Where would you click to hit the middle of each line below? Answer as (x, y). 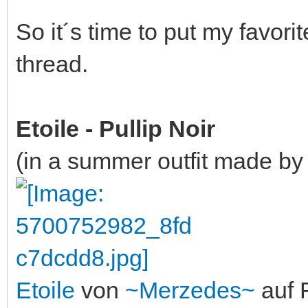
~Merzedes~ (190, 290)
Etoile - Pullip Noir (115, 129)
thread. (52, 64)
